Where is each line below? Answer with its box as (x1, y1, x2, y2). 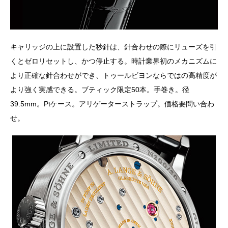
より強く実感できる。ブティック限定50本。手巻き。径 (10, 85, 189, 94)
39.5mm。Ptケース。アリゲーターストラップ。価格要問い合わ (10, 99, 214, 108)
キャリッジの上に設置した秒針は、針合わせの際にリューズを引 (10, 42, 217, 51)
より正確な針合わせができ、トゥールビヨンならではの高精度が (10, 71, 217, 79)
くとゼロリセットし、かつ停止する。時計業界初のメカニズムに (10, 56, 217, 65)
